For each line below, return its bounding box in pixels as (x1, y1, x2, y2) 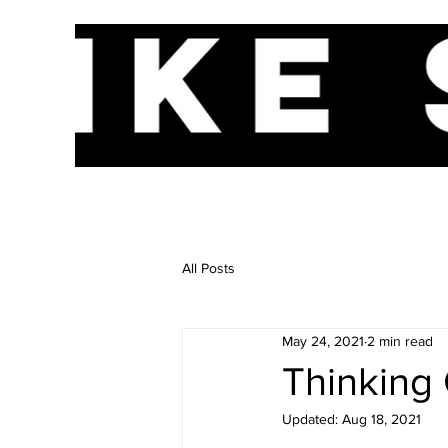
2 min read (367, 332, 433, 349)
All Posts (182, 259, 235, 276)
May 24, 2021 (282, 332, 364, 349)
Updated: (282, 411, 342, 427)
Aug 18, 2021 (342, 411, 421, 427)
